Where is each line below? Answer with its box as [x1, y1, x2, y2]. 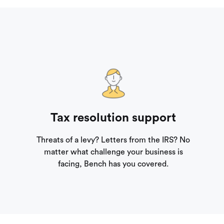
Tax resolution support [50, 112, 176, 124]
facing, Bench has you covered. [58, 160, 169, 168]
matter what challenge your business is [43, 148, 183, 156]
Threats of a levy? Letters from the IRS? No [36, 136, 190, 144]
